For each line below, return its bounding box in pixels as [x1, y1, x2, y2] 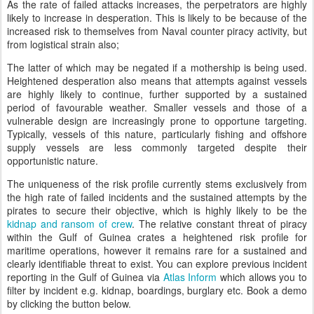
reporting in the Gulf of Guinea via [7, 269, 163, 284]
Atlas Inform [163, 269, 221, 284]
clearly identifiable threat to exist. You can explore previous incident [7, 256, 307, 271]
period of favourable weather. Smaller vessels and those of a [7, 100, 307, 114]
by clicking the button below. [7, 296, 131, 310]
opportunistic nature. [7, 153, 98, 168]
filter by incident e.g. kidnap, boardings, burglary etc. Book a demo [7, 282, 307, 297]
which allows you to [220, 269, 308, 284]
